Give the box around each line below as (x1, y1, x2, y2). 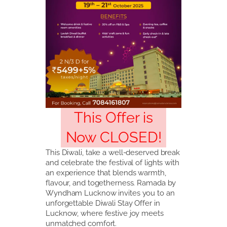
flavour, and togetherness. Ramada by (46, 178, 176, 187)
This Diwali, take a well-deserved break (46, 147, 180, 157)
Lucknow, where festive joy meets (46, 208, 164, 217)
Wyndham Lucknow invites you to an (46, 188, 175, 197)
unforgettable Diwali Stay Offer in (46, 198, 160, 207)
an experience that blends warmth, (46, 168, 166, 177)
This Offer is (74, 108, 153, 126)
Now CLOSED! (65, 128, 162, 146)
